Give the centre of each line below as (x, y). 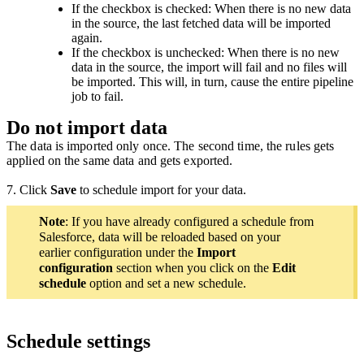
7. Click (28, 189)
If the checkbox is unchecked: (149, 52)
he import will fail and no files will (259, 67)
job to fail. (97, 96)
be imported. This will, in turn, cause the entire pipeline (212, 81)
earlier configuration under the (118, 252)
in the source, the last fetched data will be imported (201, 23)
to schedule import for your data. (161, 189)
